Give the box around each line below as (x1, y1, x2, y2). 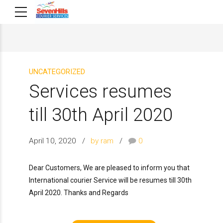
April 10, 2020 (29, 136, 76, 146)
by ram (91, 136, 114, 146)
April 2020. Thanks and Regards (29, 189, 128, 197)
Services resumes (29, 80, 172, 102)
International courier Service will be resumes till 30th (29, 176, 192, 185)
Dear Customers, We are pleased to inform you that (29, 164, 190, 172)
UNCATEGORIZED (29, 68, 85, 76)
